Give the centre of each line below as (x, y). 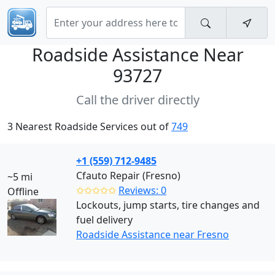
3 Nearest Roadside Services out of (89, 126)
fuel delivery (104, 220)
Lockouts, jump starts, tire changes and (168, 205)
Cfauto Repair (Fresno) (128, 176)
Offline (23, 192)
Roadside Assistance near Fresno (153, 234)
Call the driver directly (137, 100)
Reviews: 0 (142, 190)
